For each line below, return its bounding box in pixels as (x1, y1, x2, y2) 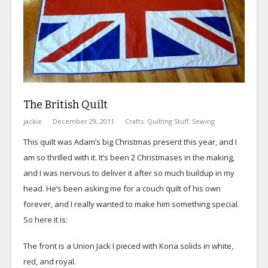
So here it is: (23, 214, 68, 226)
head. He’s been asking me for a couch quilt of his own (23, 183, 221, 194)
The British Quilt (23, 98, 108, 112)
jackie (23, 117, 42, 126)
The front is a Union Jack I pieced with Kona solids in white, (23, 240, 233, 252)
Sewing (191, 117, 215, 126)
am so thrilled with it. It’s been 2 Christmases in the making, (23, 152, 234, 163)
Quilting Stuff (147, 117, 188, 126)
